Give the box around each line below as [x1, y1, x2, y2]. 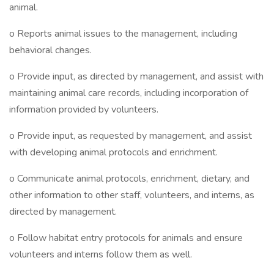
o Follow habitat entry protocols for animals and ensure [9, 231, 243, 245]
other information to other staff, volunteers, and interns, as [9, 188, 254, 202]
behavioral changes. [9, 43, 92, 57]
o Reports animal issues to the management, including [9, 27, 237, 40]
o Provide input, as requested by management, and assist [9, 129, 252, 143]
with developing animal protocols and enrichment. [9, 146, 218, 159]
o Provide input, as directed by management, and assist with [9, 70, 264, 83]
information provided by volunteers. [9, 103, 158, 116]
